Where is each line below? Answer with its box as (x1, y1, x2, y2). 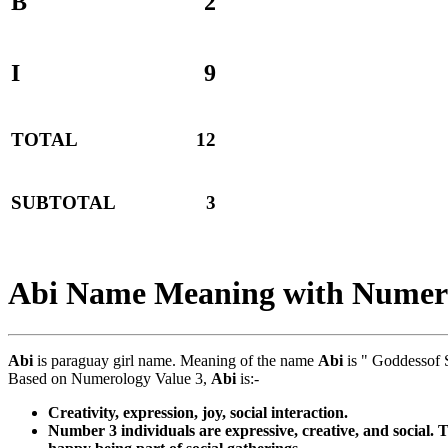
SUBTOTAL (11, 192, 116, 214)
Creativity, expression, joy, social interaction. (48, 403, 348, 421)
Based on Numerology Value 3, (8, 369, 211, 387)
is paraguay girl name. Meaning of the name (33, 351, 318, 369)
